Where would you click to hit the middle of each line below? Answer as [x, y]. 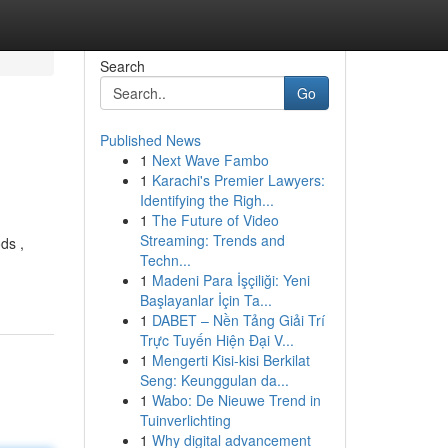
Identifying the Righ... [206, 200]
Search [122, 66]
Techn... [165, 260]
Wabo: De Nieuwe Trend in [236, 400]
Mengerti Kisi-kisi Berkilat [230, 360]
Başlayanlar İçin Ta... [205, 300]
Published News [150, 140]
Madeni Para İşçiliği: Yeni [230, 280]
